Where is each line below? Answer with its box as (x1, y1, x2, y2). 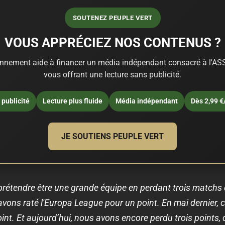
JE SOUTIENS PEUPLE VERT (61, 131, 164, 141)
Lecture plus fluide (42, 96, 102, 105)
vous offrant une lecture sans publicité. (44, 69, 181, 79)
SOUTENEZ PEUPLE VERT (72, 14, 153, 22)
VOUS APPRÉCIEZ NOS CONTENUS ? (4, 35, 221, 50)
